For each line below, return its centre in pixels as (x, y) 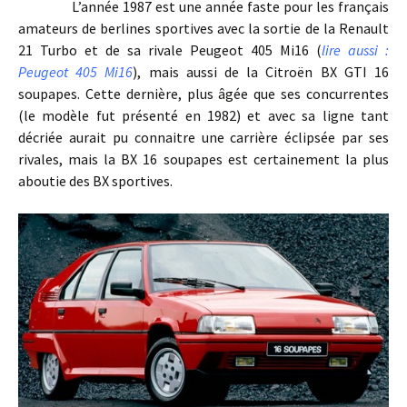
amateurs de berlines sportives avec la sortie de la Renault (203, 29)
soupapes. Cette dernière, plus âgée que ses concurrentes (203, 94)
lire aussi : (355, 50)
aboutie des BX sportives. (95, 181)
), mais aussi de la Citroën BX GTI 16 (261, 72)
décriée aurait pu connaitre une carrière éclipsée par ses (203, 138)
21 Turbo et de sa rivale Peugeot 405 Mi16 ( (170, 50)
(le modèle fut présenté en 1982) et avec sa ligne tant (203, 116)
